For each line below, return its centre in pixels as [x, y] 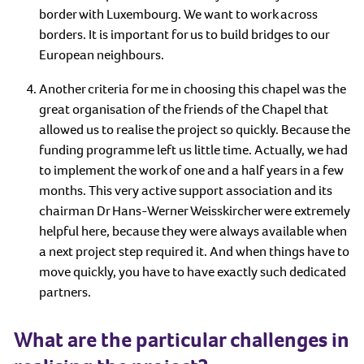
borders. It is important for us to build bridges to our [184, 34]
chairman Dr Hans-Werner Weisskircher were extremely [194, 210]
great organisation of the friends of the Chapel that [183, 109]
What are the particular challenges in [182, 340]
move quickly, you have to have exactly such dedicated [192, 271]
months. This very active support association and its [185, 190]
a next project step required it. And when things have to [194, 251]
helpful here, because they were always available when [193, 231]
